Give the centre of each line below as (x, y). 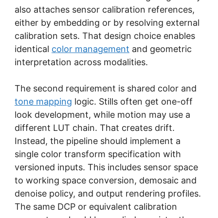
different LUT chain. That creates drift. (95, 127)
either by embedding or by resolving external (107, 22)
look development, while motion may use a (102, 114)
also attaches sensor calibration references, (105, 9)
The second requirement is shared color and (106, 88)
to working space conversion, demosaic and (106, 180)
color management (91, 49)
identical (33, 49)
